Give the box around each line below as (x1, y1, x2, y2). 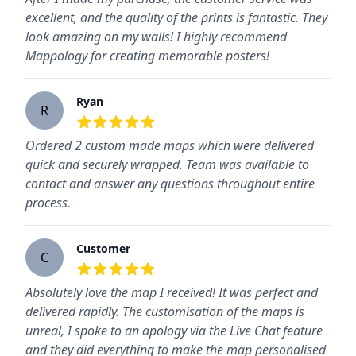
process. (25, 194, 71, 212)
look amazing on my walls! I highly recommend (25, 28, 287, 46)
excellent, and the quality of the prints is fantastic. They (25, 9, 327, 27)
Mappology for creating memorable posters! (25, 47, 269, 65)
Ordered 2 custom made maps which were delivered (25, 137, 314, 155)
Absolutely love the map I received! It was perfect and (25, 284, 318, 302)
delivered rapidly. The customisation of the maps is (25, 303, 304, 321)
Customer (76, 241, 130, 257)
